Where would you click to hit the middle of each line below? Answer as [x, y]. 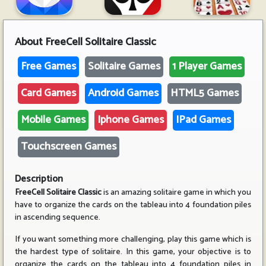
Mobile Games [53, 120]
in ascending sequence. [58, 218]
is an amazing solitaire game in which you [176, 193]
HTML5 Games [205, 93]
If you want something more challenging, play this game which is [133, 240]
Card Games [48, 93]
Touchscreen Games [69, 147]
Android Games [123, 93]
